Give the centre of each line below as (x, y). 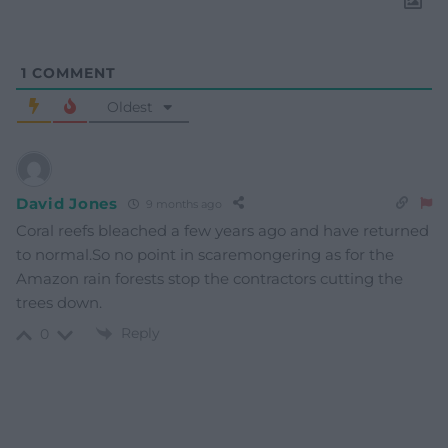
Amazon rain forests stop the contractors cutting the (209, 279)
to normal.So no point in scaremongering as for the (205, 255)
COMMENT (71, 73)
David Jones (67, 203)
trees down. (59, 303)
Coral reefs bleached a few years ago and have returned (222, 231)
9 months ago (182, 203)
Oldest (129, 107)
